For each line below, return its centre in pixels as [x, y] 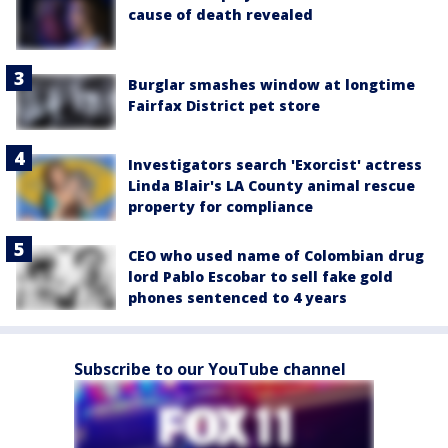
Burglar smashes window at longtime [271, 85]
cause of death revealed [220, 15]
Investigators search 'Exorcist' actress [275, 165]
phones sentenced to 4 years [237, 298]
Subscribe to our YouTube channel [210, 369]
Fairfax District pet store [224, 106]
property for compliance [220, 207]
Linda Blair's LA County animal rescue [271, 186]
